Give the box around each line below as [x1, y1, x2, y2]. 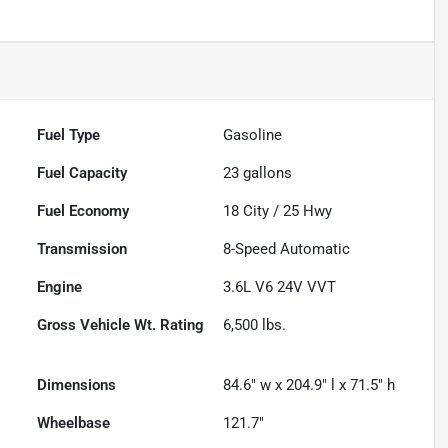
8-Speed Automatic [223, 240, 351, 259]
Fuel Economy [37, 202, 130, 221]
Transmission [37, 240, 128, 259]
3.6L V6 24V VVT [223, 278, 337, 297]
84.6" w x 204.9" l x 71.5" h [223, 376, 396, 395]
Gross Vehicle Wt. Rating [37, 316, 205, 335]
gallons [239, 164, 293, 183]
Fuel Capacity [37, 164, 128, 183]
